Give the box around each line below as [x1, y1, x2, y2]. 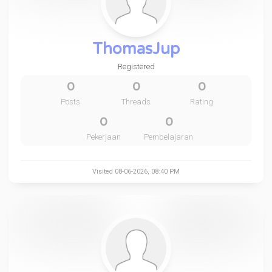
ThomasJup [92, 39, 180, 58]
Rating [189, 97, 213, 106]
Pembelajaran [144, 132, 194, 141]
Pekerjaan [86, 132, 121, 141]
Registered [117, 62, 155, 71]
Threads [121, 97, 151, 106]
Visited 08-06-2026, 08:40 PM [92, 168, 180, 175]
